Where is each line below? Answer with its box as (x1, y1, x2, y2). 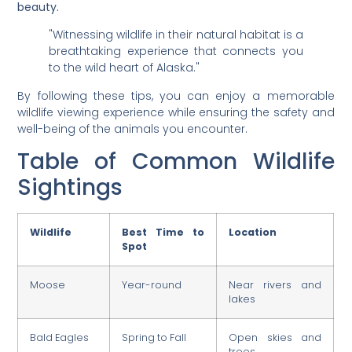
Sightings (17, 172, 123, 203)
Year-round (122, 278, 182, 292)
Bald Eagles (30, 331, 90, 345)
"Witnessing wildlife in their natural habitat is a (49, 27, 303, 43)
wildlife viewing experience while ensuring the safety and (17, 104, 335, 120)
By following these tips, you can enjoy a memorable (17, 87, 335, 104)
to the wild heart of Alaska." (49, 60, 200, 76)
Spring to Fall (122, 331, 187, 345)
